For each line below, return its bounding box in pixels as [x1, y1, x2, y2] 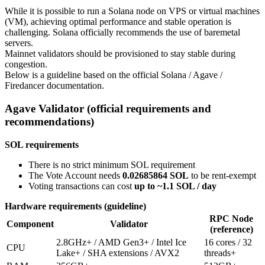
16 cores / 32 [204, 237, 252, 247]
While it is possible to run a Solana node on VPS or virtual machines [5, 6, 260, 17]
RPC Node [209, 213, 253, 224]
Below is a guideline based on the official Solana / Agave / [5, 70, 222, 80]
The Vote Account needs [28, 170, 122, 180]
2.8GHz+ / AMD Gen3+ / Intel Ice [56, 237, 186, 247]
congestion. [5, 59, 47, 70]
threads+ [204, 247, 236, 258]
